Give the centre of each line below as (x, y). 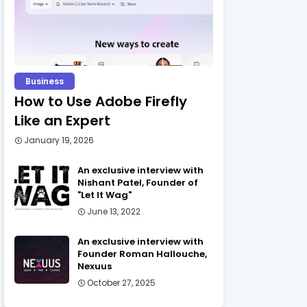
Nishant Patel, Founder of (138, 183)
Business (45, 81)
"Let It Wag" (105, 195)
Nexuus (95, 266)
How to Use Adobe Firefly (101, 101)
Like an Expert (62, 121)
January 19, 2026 (59, 140)
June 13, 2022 (114, 211)
